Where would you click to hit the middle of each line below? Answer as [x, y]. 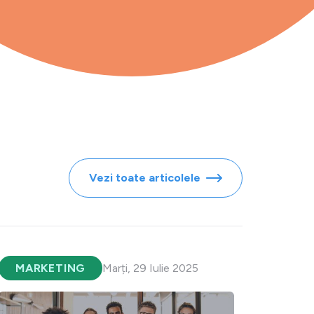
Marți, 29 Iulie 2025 [151, 268]
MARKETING [51, 268]
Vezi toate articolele [148, 177]
